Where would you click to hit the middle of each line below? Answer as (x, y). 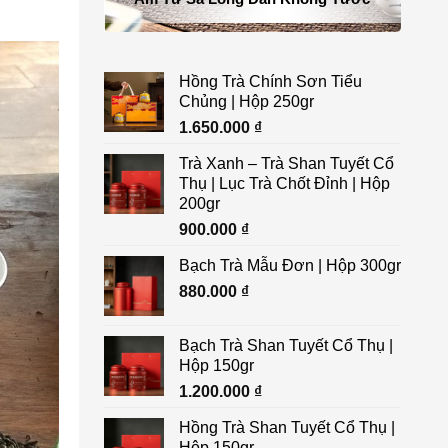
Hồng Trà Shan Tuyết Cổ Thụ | (286, 427)
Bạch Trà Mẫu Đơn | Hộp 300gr (289, 265)
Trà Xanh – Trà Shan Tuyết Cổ (286, 163)
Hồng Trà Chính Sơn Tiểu (270, 81)
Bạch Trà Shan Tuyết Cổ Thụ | (285, 345)
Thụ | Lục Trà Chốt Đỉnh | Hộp (284, 183)
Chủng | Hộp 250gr (246, 101)
